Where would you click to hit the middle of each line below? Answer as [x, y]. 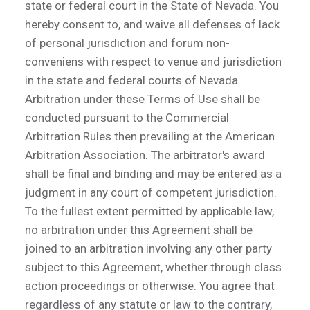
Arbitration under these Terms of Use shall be [143, 99]
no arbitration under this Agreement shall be [139, 229]
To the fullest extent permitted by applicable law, [149, 211]
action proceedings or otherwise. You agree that [150, 285]
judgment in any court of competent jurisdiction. [151, 192]
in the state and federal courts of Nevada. [133, 80]
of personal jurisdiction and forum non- [127, 43]
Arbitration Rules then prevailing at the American [150, 136]
